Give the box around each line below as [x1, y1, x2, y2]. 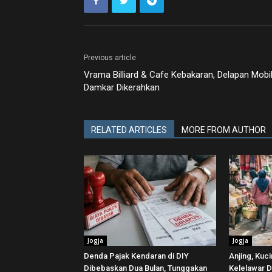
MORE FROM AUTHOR [182, 125, 266, 135]
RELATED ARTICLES [91, 125, 167, 135]
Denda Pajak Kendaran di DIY [84, 251, 189, 260]
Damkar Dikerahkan [84, 82, 160, 93]
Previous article [84, 53, 136, 62]
